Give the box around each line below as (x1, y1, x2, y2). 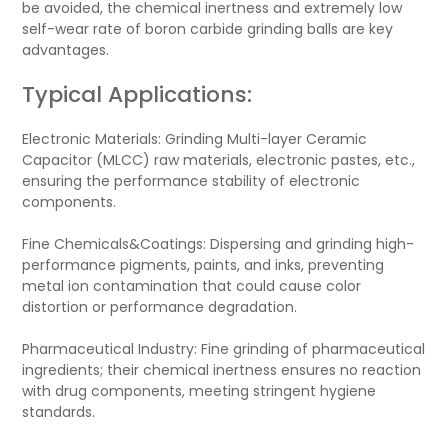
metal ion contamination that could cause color (22, 276, 362, 296)
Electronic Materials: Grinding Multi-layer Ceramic (22, 129, 368, 149)
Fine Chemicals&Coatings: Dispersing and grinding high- (22, 234, 415, 254)
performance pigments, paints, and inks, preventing (22, 255, 385, 275)
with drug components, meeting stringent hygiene (22, 381, 377, 401)
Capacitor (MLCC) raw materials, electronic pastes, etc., (22, 150, 416, 170)
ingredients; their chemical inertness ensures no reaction (22, 360, 422, 380)
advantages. (22, 40, 110, 60)
